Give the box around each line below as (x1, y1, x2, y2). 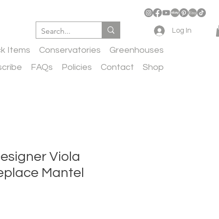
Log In (172, 27, 192, 34)
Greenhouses (109, 45, 164, 55)
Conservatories (39, 45, 101, 55)
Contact (101, 63, 134, 72)
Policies (62, 63, 92, 72)
